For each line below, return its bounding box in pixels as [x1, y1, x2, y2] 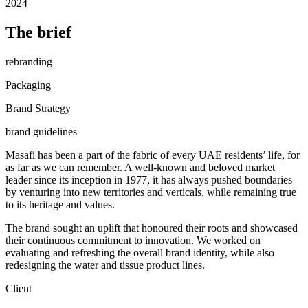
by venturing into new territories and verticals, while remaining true [5, 186, 296, 199]
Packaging [5, 79, 51, 91]
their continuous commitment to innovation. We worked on [5, 234, 261, 247]
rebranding [5, 56, 52, 68]
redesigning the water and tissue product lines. [5, 259, 205, 272]
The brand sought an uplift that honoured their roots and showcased [5, 222, 298, 234]
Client [5, 283, 32, 295]
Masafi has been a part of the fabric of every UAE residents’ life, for [5, 149, 300, 162]
